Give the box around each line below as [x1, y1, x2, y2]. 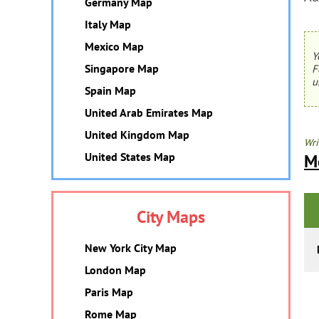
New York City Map [85, 241, 177, 255]
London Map [85, 263, 146, 277]
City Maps [137, 206, 205, 228]
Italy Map [85, 17, 131, 31]
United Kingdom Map [85, 127, 189, 142]
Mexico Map [85, 39, 144, 53]
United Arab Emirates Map [85, 105, 213, 120]
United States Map [85, 150, 175, 164]
